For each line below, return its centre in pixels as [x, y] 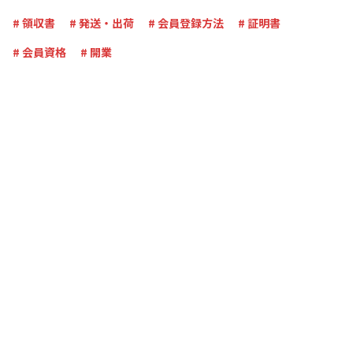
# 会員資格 [39, 52]
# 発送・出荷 [102, 22]
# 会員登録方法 [186, 22]
